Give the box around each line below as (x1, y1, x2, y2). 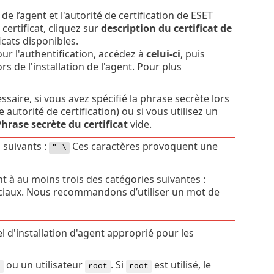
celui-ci (146, 46, 180, 61)
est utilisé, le (151, 257, 211, 272)
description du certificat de (100, 21, 232, 35)
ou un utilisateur (3, 257, 85, 272)
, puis (180, 46, 205, 61)
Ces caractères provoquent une (69, 139, 218, 153)
